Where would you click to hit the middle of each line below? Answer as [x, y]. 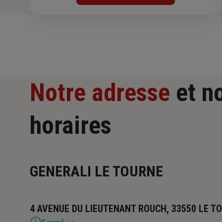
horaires [71, 126]
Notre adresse [100, 93]
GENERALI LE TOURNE [96, 171]
